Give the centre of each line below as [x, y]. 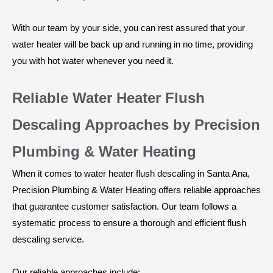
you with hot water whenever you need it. [93, 61]
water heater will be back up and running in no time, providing [133, 44]
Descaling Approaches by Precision [136, 125]
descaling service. [48, 239]
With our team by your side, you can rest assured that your [129, 28]
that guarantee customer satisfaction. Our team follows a [124, 207]
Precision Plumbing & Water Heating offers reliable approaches [136, 190]
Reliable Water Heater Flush [108, 98]
